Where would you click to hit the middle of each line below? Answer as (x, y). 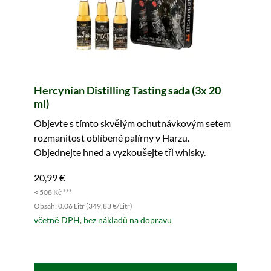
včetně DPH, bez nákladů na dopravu (103, 220)
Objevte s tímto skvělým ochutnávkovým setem (132, 123)
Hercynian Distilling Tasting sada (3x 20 (127, 90)
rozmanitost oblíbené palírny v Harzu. (112, 138)
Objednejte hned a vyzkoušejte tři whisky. (120, 152)
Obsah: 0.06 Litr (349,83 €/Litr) (83, 206)
